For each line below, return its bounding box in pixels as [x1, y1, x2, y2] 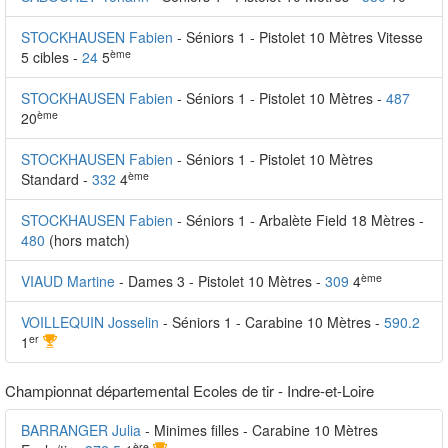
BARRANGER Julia [21, 420, 141, 440]
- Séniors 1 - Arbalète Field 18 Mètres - [177, 210, 424, 230]
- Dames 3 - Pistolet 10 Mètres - [119, 271, 325, 291]
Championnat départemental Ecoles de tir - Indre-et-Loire [5, 380, 374, 401]
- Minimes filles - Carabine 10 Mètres [145, 420, 378, 440]
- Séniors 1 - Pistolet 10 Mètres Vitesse [177, 27, 423, 47]
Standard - [21, 169, 92, 189]
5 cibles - [21, 47, 82, 67]
